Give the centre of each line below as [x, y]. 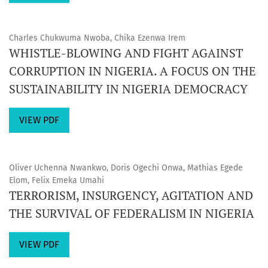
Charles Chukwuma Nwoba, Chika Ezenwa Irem [97, 38]
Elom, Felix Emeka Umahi [57, 180]
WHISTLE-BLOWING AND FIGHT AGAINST [126, 53]
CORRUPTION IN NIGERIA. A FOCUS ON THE [133, 71]
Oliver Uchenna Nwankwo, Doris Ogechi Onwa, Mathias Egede [126, 168]
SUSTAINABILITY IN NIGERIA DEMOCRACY [128, 89]
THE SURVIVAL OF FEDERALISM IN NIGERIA [132, 213]
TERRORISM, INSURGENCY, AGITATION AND [131, 195]
